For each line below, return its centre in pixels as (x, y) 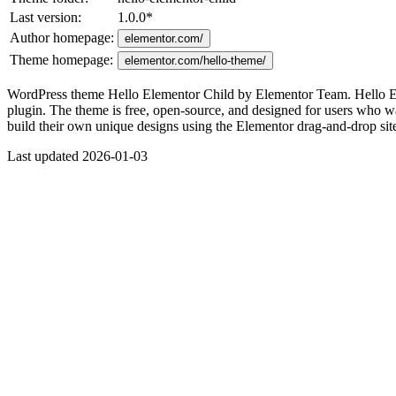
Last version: (46, 17)
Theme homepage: (61, 59)
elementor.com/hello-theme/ (195, 60)
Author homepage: (62, 37)
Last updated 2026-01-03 (77, 156)
